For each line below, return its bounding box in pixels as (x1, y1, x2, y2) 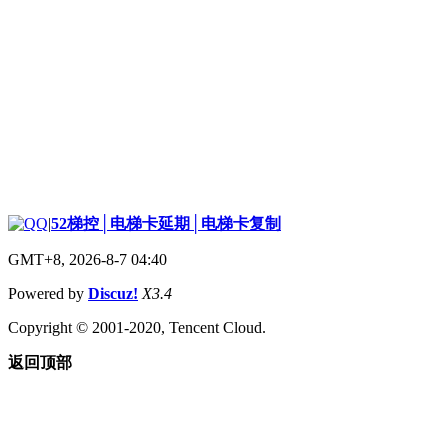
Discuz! (88, 284, 138, 302)
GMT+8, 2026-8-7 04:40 (8, 250, 167, 268)
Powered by (8, 284, 88, 302)
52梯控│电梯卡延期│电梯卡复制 (51, 214, 281, 232)
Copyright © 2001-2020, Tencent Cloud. (8, 318, 266, 336)
